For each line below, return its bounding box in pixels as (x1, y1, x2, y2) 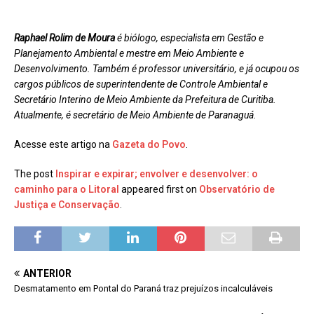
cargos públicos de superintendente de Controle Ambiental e (14, 78, 268, 90)
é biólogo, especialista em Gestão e (115, 32, 264, 43)
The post (14, 168, 55, 179)
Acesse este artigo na (14, 138, 112, 150)
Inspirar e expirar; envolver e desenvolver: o (55, 168, 258, 179)
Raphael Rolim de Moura (14, 32, 115, 43)
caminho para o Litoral (14, 183, 119, 195)
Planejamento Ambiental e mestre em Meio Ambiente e (14, 47, 244, 59)
